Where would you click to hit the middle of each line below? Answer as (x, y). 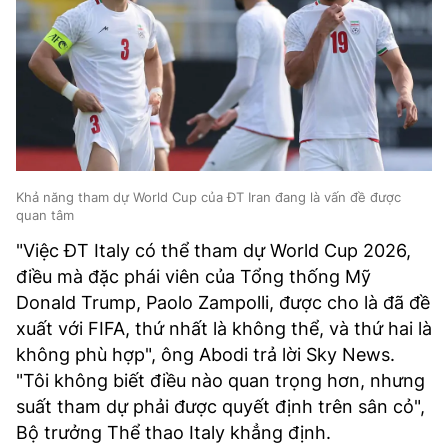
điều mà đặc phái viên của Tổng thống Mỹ (193, 276)
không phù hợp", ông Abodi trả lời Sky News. (205, 354)
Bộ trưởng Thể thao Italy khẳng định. (173, 432)
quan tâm (45, 214)
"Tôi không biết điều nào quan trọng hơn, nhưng (220, 380)
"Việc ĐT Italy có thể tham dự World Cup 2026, (213, 250)
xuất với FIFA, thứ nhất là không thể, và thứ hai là (224, 328)
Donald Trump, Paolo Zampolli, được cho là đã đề (223, 302)
